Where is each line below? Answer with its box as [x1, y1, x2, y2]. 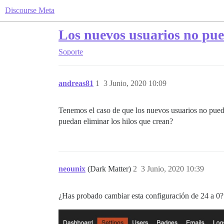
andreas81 [58, 79, 93, 87]
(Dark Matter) [87, 164, 133, 173]
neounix [58, 164, 85, 173]
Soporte [58, 47, 83, 56]
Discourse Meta [5, 6, 54, 14]
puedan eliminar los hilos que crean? [58, 117, 173, 125]
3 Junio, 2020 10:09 [103, 79, 166, 87]
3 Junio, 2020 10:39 [141, 164, 204, 173]
